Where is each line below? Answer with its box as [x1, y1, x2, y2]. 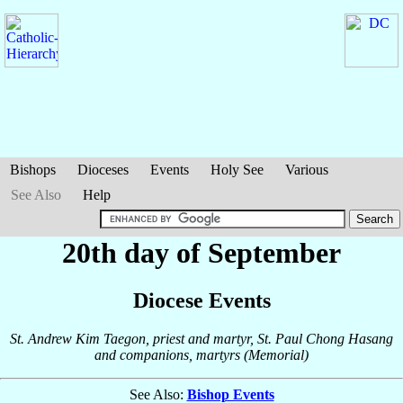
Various [285, 162, 328, 177]
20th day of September [62, 237, 341, 269]
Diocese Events [132, 289, 271, 313]
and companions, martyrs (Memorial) [94, 347, 309, 363]
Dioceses [77, 162, 129, 177]
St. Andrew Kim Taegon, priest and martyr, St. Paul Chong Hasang [10, 331, 393, 347]
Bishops [10, 162, 56, 177]
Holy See [210, 162, 264, 177]
